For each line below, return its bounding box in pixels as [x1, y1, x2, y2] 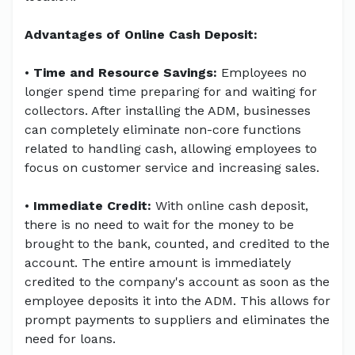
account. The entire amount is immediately [25, 255, 291, 271]
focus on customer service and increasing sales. [25, 160, 319, 176]
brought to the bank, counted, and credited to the [25, 236, 330, 252]
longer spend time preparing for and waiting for [25, 84, 317, 100]
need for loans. [25, 331, 116, 347]
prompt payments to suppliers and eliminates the [25, 312, 330, 328]
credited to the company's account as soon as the [25, 274, 330, 290]
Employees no [217, 65, 307, 81]
